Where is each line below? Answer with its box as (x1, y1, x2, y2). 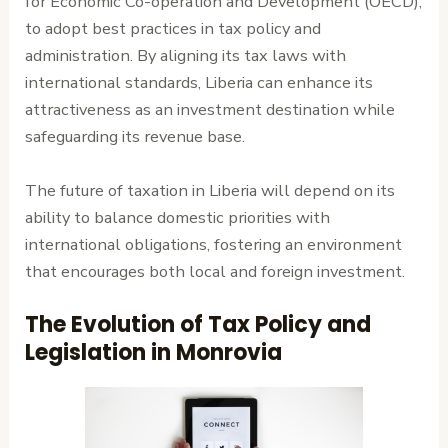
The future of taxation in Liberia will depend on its (25, 178, 396, 202)
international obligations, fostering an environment (25, 232, 403, 256)
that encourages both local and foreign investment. (25, 259, 406, 283)
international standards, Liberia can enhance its (25, 71, 374, 95)
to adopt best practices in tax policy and (25, 17, 322, 41)
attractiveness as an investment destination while (25, 98, 396, 122)
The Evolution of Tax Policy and (25, 308, 372, 340)
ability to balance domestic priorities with (25, 205, 331, 229)
